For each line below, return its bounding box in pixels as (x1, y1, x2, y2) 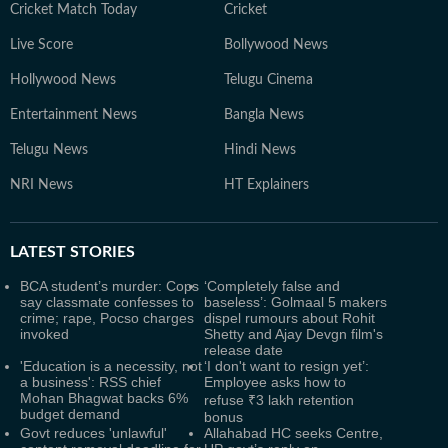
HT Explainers (224, 178, 309, 192)
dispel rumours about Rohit (204, 310, 375, 326)
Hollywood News (10, 73, 116, 87)
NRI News (10, 178, 73, 192)
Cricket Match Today (10, 3, 137, 17)
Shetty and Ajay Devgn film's (204, 326, 383, 342)
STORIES (66, 244, 135, 260)
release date (204, 342, 283, 358)
